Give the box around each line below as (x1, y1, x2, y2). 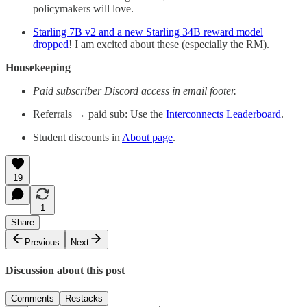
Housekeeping (5, 62, 71, 74)
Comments (11, 293, 54, 304)
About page (122, 132, 173, 144)
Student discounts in (33, 132, 122, 144)
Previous (25, 237, 60, 248)
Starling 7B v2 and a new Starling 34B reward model (33, 26, 263, 38)
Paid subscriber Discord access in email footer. (33, 85, 236, 97)
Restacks (65, 293, 103, 304)
